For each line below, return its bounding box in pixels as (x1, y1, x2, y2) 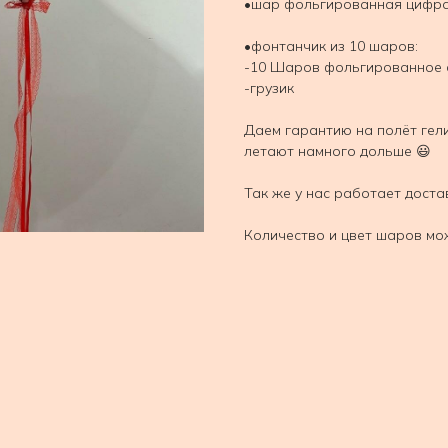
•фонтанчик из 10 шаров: (244, 36, 418, 55)
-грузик (244, 78, 294, 97)
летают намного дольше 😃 (244, 141, 431, 160)
